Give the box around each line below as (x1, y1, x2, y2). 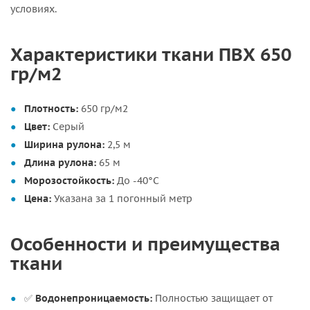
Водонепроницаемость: (35, 292, 152, 304)
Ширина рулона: (24, 138, 104, 151)
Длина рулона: (24, 156, 96, 169)
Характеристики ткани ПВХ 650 (10, 42, 291, 66)
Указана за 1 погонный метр (51, 192, 192, 205)
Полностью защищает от (152, 292, 273, 304)
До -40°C (114, 174, 159, 187)
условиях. (10, 3, 57, 15)
